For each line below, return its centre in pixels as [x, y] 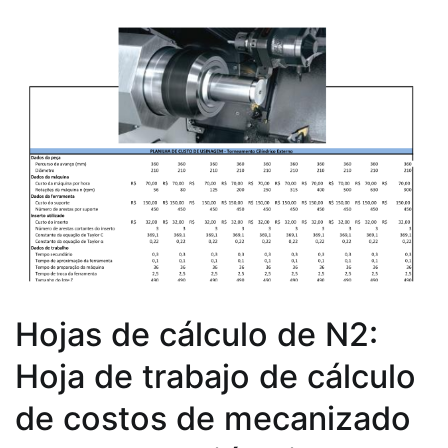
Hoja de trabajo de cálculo [215, 376]
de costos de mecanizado [213, 418]
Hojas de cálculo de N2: [196, 334]
